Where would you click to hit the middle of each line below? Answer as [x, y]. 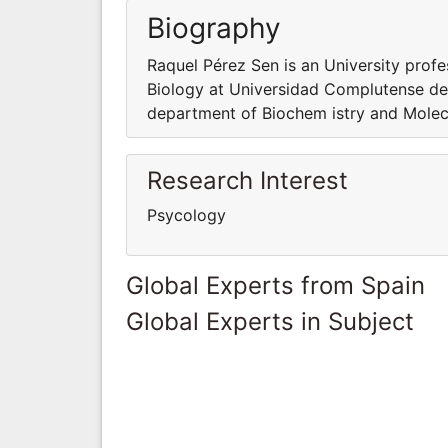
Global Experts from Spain [275, 285]
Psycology [186, 214]
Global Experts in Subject [270, 321]
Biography [214, 27]
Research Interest [247, 180]
